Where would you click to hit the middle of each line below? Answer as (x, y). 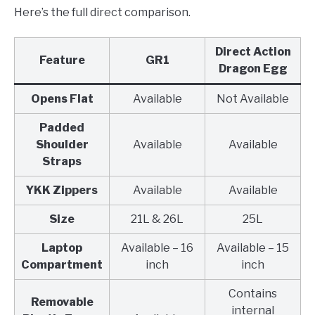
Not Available (253, 98)
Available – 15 (253, 247)
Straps (62, 161)
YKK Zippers (62, 190)
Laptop (62, 247)
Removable (62, 302)
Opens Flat (62, 98)
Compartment (62, 264)
